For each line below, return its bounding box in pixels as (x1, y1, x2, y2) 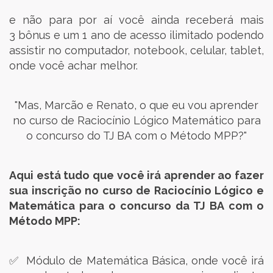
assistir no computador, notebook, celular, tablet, (9, 44, 264, 57)
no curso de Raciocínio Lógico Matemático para (12, 114, 261, 127)
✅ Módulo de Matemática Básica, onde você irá (9, 254, 264, 267)
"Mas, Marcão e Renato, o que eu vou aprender (15, 99, 258, 112)
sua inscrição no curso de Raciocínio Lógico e (9, 184, 264, 197)
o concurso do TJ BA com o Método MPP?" (26, 129, 247, 142)
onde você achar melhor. (9, 59, 138, 72)
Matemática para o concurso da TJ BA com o (9, 199, 264, 212)
